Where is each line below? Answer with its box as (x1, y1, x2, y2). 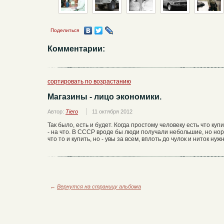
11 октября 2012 (92, 108, 132, 115)
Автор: (47, 108, 65, 115)
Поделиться (50, 27, 79, 33)
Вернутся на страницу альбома (57, 183, 141, 190)
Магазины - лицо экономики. (47, 92, 161, 101)
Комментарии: (47, 44, 105, 53)
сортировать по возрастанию (47, 78, 131, 85)
